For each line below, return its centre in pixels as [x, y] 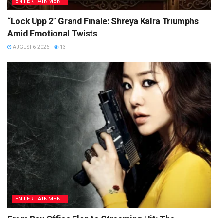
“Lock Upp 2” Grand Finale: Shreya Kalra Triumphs [103, 21]
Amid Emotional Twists [52, 34]
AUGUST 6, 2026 [30, 47]
